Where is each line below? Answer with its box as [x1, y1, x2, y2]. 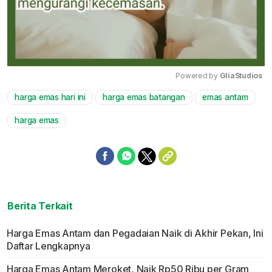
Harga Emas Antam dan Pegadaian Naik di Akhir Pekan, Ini [6, 227, 263, 240]
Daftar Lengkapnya [6, 240, 90, 253]
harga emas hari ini [15, 92, 86, 103]
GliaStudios [219, 71, 262, 81]
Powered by [175, 71, 220, 81]
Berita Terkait [7, 200, 73, 212]
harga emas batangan [103, 92, 185, 103]
